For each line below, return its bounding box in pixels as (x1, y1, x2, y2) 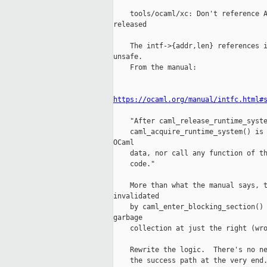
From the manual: (113, 63, 197, 72)
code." (113, 160, 155, 169)
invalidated (113, 192, 159, 201)
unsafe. (113, 52, 142, 61)
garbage (113, 213, 142, 222)
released (113, 20, 147, 29)
